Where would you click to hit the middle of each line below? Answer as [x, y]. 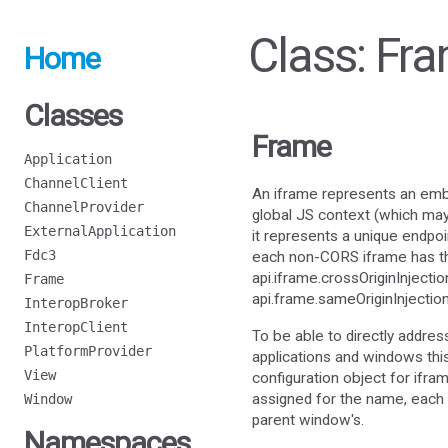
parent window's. [308, 419]
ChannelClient [76, 183]
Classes [73, 115]
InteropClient [76, 327]
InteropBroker [76, 303]
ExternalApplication [100, 231]
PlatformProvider [88, 351]
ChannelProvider [84, 207]
